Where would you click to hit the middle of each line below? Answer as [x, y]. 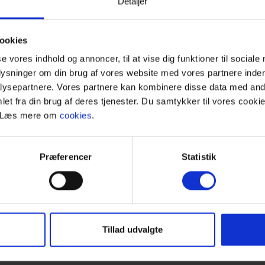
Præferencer [66, 157]
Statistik [199, 157]
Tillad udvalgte [132, 230]
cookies [75, 115]
